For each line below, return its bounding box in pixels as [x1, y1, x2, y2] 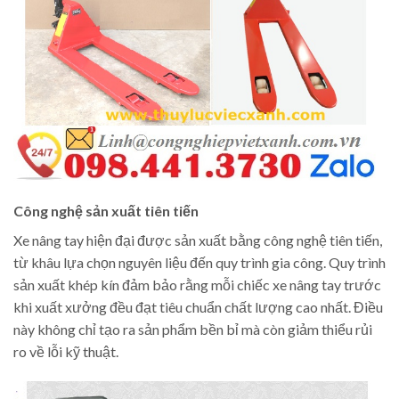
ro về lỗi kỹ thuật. [13, 342, 118, 360]
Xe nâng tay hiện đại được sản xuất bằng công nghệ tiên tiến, [13, 231, 382, 248]
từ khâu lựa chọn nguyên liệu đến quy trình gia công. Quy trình [13, 253, 386, 271]
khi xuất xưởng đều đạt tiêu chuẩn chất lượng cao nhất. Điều [13, 297, 383, 315]
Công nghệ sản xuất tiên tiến [13, 201, 199, 219]
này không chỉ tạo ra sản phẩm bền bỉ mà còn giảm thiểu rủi [13, 320, 372, 338]
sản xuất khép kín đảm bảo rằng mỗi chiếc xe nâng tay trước [13, 275, 381, 293]
